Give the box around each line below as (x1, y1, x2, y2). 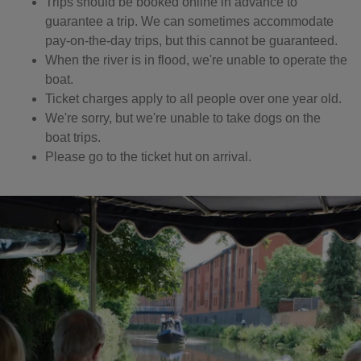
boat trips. (45, 131, 104, 144)
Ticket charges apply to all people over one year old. (45, 92, 345, 106)
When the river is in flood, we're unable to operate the (45, 53, 347, 67)
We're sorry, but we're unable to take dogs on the (45, 111, 321, 125)
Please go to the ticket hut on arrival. (45, 150, 251, 164)
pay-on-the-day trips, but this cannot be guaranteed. (45, 34, 341, 48)
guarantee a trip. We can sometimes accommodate (45, 15, 334, 28)
